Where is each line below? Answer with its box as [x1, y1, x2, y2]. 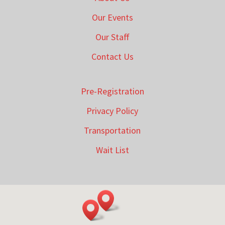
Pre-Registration [80, 85, 144, 97]
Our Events [91, 12, 133, 24]
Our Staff [95, 31, 130, 43]
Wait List [95, 144, 129, 156]
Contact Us [91, 51, 134, 63]
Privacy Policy [86, 105, 139, 117]
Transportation [84, 125, 141, 137]
